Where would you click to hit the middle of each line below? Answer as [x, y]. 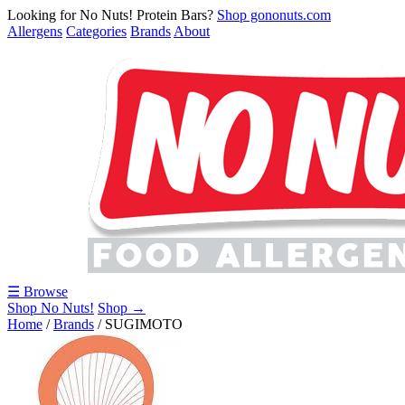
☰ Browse [38, 292]
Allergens [35, 31]
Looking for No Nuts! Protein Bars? [112, 15]
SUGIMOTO [144, 324]
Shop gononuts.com [274, 15]
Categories [96, 31]
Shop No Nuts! [51, 308]
